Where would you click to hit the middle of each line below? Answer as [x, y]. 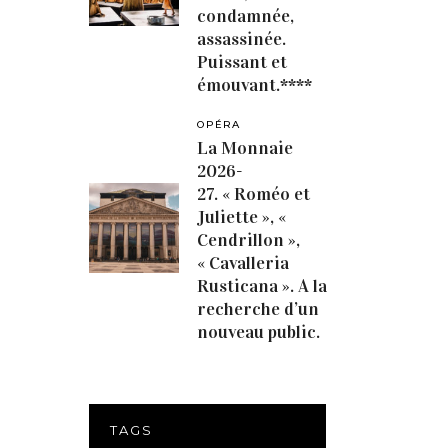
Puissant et [242, 62]
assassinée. [242, 39]
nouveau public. [259, 332]
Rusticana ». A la [262, 286]
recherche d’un [258, 309]
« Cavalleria [243, 263]
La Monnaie [245, 148]
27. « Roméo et [254, 194]
